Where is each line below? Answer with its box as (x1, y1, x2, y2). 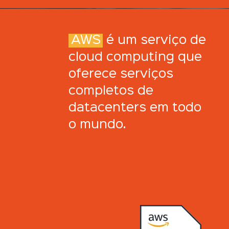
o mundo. (68, 119, 127, 131)
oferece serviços (68, 68, 174, 80)
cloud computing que (68, 52, 202, 63)
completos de (68, 85, 154, 97)
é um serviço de (103, 35, 207, 47)
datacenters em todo (68, 102, 202, 114)
